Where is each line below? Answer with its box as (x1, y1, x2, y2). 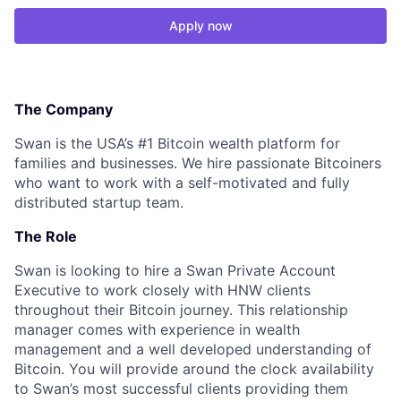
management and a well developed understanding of (14, 340, 371, 358)
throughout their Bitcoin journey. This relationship (14, 301, 348, 319)
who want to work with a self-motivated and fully (14, 174, 350, 192)
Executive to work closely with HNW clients (14, 281, 311, 299)
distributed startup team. (14, 193, 183, 211)
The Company (14, 100, 113, 118)
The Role (14, 227, 77, 245)
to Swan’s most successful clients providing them (14, 380, 348, 397)
